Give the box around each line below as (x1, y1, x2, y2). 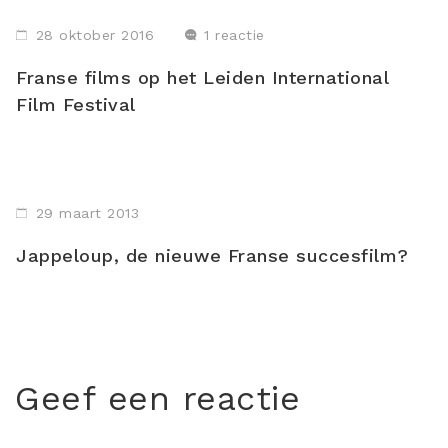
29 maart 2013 (35, 205, 139, 221)
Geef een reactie (15, 378, 300, 418)
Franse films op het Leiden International (16, 67, 388, 88)
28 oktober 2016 (35, 27, 154, 43)
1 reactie (204, 27, 265, 43)
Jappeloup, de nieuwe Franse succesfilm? (16, 245, 409, 266)
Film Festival (16, 94, 136, 115)
